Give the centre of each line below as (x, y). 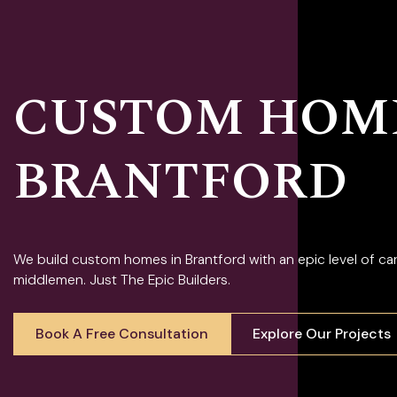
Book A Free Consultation (122, 333)
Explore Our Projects (322, 333)
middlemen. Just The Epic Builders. (122, 280)
